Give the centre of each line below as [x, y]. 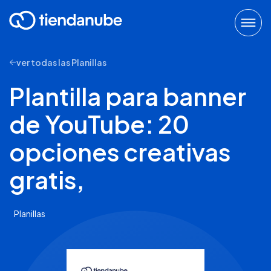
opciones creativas [120, 152]
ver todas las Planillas [61, 62]
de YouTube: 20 [99, 124]
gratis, [47, 179]
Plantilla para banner [128, 96]
